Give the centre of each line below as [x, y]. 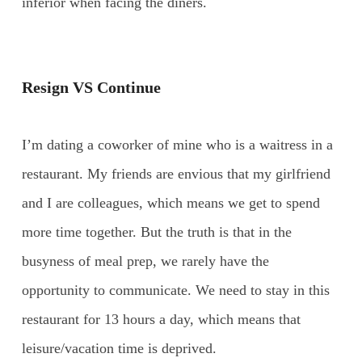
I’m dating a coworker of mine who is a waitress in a [177, 144]
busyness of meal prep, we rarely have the [145, 261]
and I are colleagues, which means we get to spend [170, 202]
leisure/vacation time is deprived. [119, 348]
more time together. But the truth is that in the [156, 232]
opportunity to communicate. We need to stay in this [175, 290]
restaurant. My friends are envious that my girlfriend [176, 173]
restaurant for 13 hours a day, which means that [161, 319]
